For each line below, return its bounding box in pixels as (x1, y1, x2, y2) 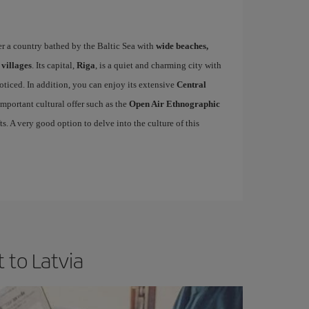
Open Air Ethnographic (128, 98, 220, 109)
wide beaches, (155, 40, 208, 51)
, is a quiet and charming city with (94, 59, 221, 70)
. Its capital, (31, 59, 77, 70)
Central (176, 79, 206, 90)
